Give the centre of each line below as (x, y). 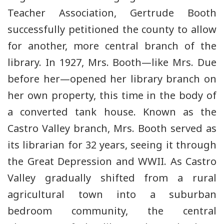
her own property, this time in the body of (112, 95)
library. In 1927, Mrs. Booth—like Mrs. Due (112, 62)
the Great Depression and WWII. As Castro (112, 161)
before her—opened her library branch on (112, 79)
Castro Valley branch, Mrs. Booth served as (112, 128)
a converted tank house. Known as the (112, 112)
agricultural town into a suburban (112, 194)
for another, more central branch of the (112, 46)
